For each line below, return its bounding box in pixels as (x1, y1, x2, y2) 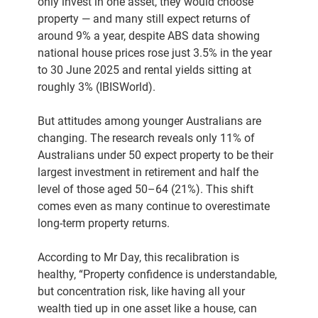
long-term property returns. (38, 216, 170, 230)
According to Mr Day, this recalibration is (38, 251, 240, 264)
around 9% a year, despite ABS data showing (38, 29, 261, 43)
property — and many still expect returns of (38, 12, 251, 26)
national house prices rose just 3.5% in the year (38, 46, 273, 60)
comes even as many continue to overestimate (38, 199, 270, 213)
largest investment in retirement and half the (38, 165, 259, 179)
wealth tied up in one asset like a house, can (38, 302, 258, 315)
